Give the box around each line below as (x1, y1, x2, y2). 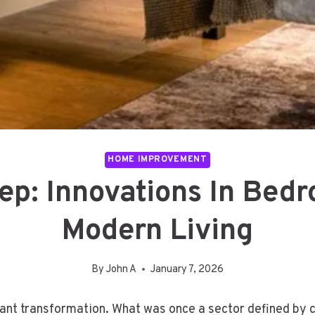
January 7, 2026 (150, 262, 224, 276)
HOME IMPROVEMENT (108, 154, 207, 166)
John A (106, 262, 137, 276)
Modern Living (62, 213, 253, 251)
